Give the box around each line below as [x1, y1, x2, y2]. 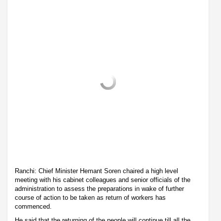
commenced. [15, 202, 52, 210]
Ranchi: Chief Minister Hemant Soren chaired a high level [15, 167, 178, 175]
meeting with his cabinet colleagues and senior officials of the [15, 176, 190, 184]
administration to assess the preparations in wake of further [15, 184, 184, 192]
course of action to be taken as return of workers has [15, 193, 166, 201]
